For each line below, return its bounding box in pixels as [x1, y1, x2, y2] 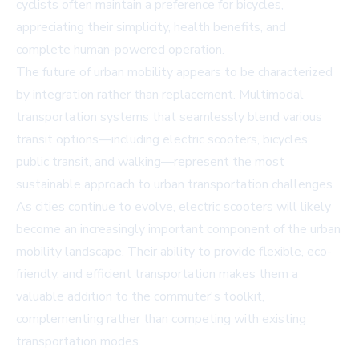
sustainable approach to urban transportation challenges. [16, 175, 335, 194]
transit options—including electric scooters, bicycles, [16, 131, 310, 149]
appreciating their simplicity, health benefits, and [16, 18, 286, 37]
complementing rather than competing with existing [16, 310, 306, 329]
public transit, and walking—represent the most [16, 153, 284, 171]
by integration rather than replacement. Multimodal [16, 86, 304, 104]
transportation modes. [16, 333, 141, 351]
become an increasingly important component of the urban [16, 220, 341, 239]
